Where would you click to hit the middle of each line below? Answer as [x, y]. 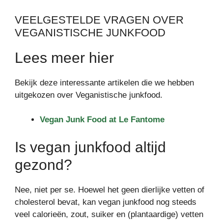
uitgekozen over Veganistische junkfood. [89, 95]
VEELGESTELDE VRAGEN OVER [99, 20]
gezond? [43, 165]
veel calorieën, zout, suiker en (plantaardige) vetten [109, 214]
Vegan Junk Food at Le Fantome [102, 120]
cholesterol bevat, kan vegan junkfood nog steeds [106, 202]
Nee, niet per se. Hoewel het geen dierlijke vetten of [110, 190]
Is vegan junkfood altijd [90, 147]
